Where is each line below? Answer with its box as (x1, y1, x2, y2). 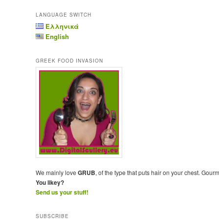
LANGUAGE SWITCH (35, 11, 91, 18)
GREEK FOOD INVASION (35, 57, 103, 64)
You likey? (35, 177, 64, 187)
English (45, 31, 69, 41)
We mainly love (35, 168, 78, 176)
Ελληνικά (45, 21, 79, 31)
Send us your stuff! (35, 187, 88, 197)
